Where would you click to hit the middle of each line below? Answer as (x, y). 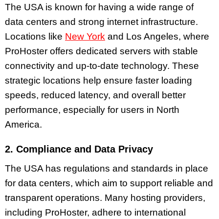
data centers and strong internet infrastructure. (101, 22)
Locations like (35, 36)
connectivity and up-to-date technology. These (102, 66)
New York (85, 36)
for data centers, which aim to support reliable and (109, 183)
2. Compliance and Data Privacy (79, 149)
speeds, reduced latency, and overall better (95, 95)
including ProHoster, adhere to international (95, 212)
